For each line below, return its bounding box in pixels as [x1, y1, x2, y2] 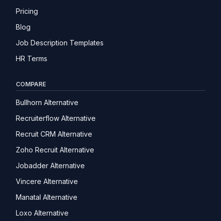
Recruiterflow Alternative [16, 114, 96, 123]
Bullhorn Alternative [16, 98, 78, 107]
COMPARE [16, 80, 46, 88]
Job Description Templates [16, 38, 104, 47]
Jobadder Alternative [16, 161, 85, 170]
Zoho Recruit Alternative [16, 146, 94, 154]
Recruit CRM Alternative [16, 130, 92, 139]
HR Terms [16, 54, 47, 63]
